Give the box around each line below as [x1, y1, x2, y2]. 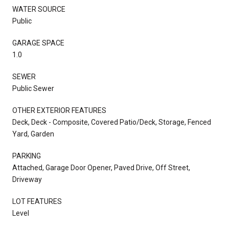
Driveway [12, 175, 42, 184]
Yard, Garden [12, 129, 54, 138]
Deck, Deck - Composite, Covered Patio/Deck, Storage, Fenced [12, 118, 211, 126]
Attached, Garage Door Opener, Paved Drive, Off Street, [12, 163, 190, 172]
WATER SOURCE [12, 5, 65, 13]
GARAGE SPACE [12, 38, 64, 47]
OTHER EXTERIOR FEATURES [12, 106, 106, 114]
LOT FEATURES [12, 197, 62, 205]
